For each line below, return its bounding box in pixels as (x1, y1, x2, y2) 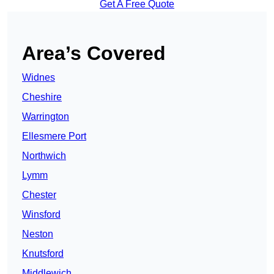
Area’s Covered (22, 42, 166, 65)
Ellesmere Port (22, 131, 86, 142)
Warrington (22, 111, 69, 122)
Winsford (22, 209, 61, 220)
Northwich (22, 150, 66, 161)
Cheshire (22, 92, 62, 103)
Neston (22, 229, 53, 240)
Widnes (22, 72, 55, 83)
